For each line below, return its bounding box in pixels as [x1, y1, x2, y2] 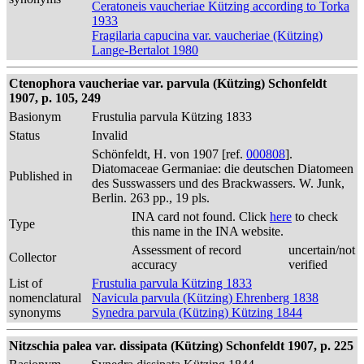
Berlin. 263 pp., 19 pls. [92, 191, 210, 205]
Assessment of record [132, 243, 241, 257]
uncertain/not [288, 243, 355, 257]
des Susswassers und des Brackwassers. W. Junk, [92, 176, 344, 190]
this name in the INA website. [132, 224, 284, 238]
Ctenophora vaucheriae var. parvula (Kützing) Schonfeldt [9, 76, 327, 90]
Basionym [9, 110, 61, 123]
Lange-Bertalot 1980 [92, 43, 198, 57]
